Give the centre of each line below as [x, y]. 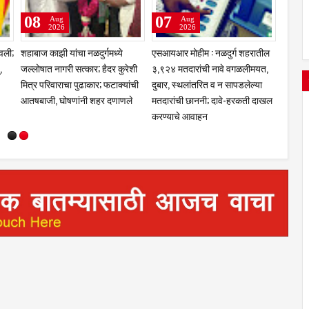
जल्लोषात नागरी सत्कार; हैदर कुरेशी [79, 68]
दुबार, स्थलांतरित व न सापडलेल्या [207, 83]
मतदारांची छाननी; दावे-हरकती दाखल [212, 99]
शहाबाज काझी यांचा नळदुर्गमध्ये [72, 52]
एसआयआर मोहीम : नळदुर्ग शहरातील [211, 52]
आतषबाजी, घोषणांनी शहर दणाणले [77, 99]
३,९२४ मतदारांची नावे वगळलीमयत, [210, 68]
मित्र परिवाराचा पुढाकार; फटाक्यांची [80, 83]
